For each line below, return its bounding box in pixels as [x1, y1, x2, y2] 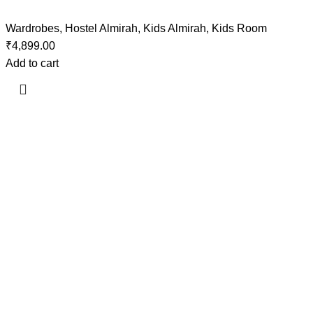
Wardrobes [6, 22, 60, 34]
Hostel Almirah [65, 22, 138, 34]
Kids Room [212, 22, 268, 34]
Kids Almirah [143, 22, 207, 34]
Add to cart [6, 57, 59, 69]
